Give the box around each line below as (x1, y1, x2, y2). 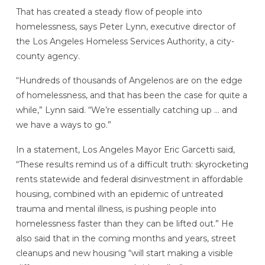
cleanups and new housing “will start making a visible (15, 248, 233, 259)
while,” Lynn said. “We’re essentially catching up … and (15, 105, 237, 116)
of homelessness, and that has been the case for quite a (15, 90, 247, 101)
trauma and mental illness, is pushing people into (15, 203, 216, 215)
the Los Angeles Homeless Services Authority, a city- (15, 35, 234, 47)
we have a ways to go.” (15, 119, 111, 131)
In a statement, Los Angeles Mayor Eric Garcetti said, (15, 144, 235, 156)
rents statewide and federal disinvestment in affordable (15, 174, 243, 185)
